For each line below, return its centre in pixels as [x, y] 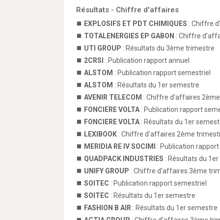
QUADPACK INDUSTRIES [124, 159]
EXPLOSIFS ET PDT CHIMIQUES [136, 24]
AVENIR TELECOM [113, 97]
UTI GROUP [103, 48]
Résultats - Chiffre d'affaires [127, 10]
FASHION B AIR [108, 208]
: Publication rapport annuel [147, 60]
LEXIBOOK [100, 134]
